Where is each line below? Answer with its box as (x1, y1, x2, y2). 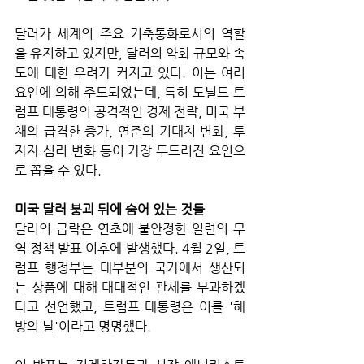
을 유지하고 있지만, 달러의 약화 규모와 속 (15, 45, 245, 61)
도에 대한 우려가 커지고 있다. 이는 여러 (15, 64, 245, 80)
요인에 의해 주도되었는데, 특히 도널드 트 (15, 84, 245, 100)
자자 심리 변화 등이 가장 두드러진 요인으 (15, 142, 245, 158)
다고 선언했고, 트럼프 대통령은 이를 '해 (15, 298, 245, 314)
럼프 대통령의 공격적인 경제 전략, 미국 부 (15, 103, 245, 119)
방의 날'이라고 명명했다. (15, 318, 154, 334)
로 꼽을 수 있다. (15, 162, 102, 178)
